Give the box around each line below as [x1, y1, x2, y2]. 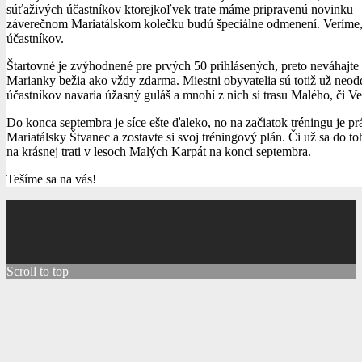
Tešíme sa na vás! [6, 171, 96, 186]
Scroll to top [6, 263, 69, 278]
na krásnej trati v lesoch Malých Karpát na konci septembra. [6, 144, 311, 158]
